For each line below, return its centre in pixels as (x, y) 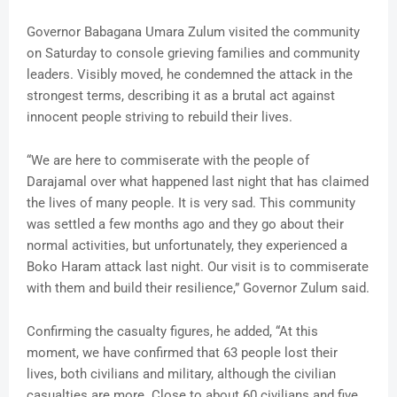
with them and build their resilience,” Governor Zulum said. (198, 288)
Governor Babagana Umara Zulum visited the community (193, 32)
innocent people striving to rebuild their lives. (160, 117)
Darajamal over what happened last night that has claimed (198, 182)
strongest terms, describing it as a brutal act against (181, 96)
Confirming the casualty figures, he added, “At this (172, 332)
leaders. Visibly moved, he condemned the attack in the (190, 75)
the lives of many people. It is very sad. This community (191, 203)
